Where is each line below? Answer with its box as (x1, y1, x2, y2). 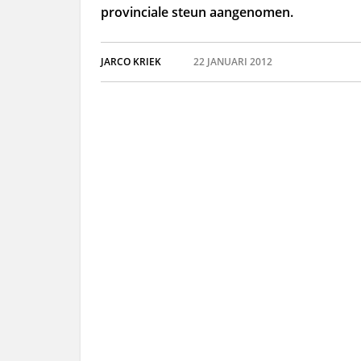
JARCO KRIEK (100, 55, 161, 68)
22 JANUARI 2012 (193, 55, 272, 68)
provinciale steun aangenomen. (100, 3, 293, 21)
